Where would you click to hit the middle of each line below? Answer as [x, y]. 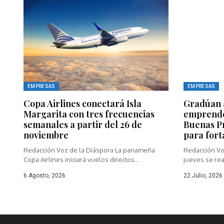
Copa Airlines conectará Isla [82, 103]
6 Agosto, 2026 [44, 175]
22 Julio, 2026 [203, 175]
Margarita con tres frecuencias [89, 114]
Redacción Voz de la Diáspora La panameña [89, 150]
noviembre [46, 135]
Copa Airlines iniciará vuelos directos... [81, 159]
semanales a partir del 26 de [83, 124]
